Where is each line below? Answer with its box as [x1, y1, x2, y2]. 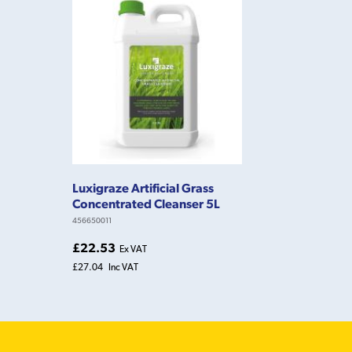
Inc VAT [108, 261, 138, 273]
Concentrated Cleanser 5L [72, 196, 220, 211]
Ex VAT [119, 243, 147, 255]
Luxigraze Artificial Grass [72, 180, 214, 195]
